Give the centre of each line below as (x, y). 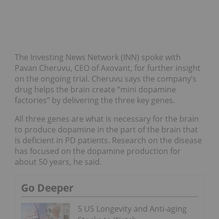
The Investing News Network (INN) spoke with (98, 57)
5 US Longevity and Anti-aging (132, 209)
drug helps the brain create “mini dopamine (95, 90)
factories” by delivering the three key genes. (95, 100)
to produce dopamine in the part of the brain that (106, 130)
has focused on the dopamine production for (98, 151)
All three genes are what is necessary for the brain (107, 119)
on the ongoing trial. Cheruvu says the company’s (106, 79)
